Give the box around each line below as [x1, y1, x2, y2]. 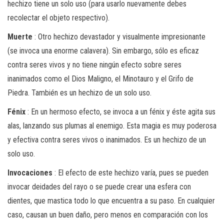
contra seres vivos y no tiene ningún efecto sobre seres [7, 59, 181, 69]
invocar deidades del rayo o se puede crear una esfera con [7, 181, 191, 191]
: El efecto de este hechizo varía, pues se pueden [52, 167, 208, 177]
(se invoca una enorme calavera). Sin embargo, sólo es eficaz [7, 45, 199, 55]
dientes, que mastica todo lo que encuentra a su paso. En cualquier [7, 195, 215, 205]
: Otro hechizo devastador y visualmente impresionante [32, 31, 205, 41]
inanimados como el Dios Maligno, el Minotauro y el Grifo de [7, 73, 193, 83]
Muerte [7, 31, 32, 41]
